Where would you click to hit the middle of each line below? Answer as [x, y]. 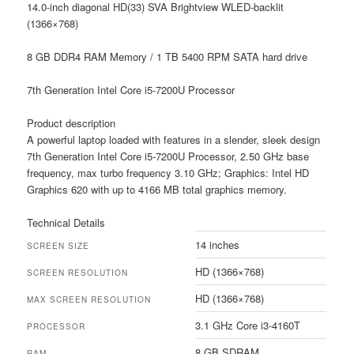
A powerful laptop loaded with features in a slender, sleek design [174, 139]
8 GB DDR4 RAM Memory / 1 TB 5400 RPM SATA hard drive [168, 56]
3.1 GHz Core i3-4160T [248, 326]
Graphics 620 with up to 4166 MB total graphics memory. [157, 189]
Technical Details [66, 223]
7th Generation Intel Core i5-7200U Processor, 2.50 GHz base [168, 156]
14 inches [218, 245]
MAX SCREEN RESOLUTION [89, 300]
